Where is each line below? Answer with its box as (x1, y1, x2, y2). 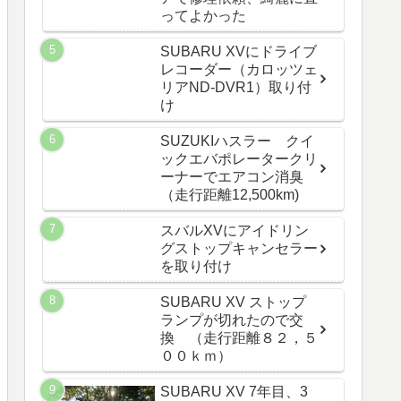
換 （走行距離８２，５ (160, 330, 318, 346)
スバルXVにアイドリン (160, 223, 309, 239)
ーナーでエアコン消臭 (160, 169, 303, 185)
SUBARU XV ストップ (160, 294, 306, 311)
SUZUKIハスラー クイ (160, 133, 314, 149)
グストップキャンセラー (160, 241, 318, 257)
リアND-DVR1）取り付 (160, 80, 311, 96)
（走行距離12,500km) (160, 187, 299, 203)
